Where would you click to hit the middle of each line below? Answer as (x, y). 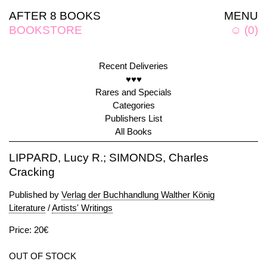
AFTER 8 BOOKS (55, 16)
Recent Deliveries (133, 66)
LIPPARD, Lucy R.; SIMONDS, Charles (109, 158)
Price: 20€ (29, 230)
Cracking (32, 172)
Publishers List (133, 118)
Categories (133, 105)
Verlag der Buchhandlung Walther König (138, 195)
